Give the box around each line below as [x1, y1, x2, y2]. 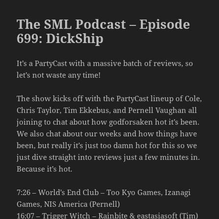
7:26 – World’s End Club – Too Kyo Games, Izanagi [17, 187, 191, 197]
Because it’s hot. [17, 163, 73, 174]
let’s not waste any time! [17, 69, 101, 80]
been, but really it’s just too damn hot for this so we [17, 140, 197, 150]
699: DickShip [17, 29, 104, 47]
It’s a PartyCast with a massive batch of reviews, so [17, 58, 194, 68]
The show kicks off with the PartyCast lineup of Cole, [17, 93, 202, 103]
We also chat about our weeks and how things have [17, 128, 197, 138]
